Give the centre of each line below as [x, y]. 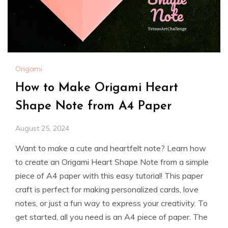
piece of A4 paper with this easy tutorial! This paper [109, 175]
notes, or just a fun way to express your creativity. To [111, 203]
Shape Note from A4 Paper [93, 106]
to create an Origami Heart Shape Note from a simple [112, 162]
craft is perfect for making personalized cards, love [107, 189]
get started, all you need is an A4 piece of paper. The [111, 217]
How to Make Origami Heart [97, 88]
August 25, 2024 [42, 128]
